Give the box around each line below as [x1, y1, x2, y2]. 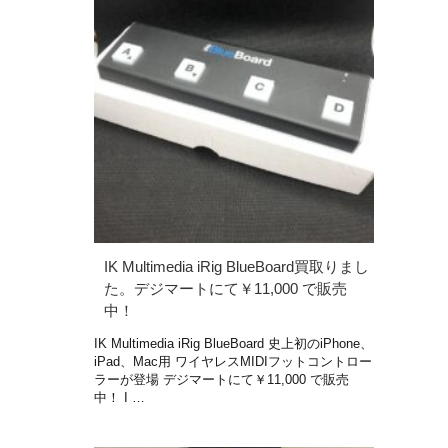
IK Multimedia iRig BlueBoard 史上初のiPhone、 [94, 335, 373, 351]
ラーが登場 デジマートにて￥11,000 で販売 [94, 371, 349, 387]
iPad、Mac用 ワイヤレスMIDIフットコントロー [94, 353, 372, 369]
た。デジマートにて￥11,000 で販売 [104, 279, 347, 297]
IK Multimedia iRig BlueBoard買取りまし [104, 257, 369, 275]
